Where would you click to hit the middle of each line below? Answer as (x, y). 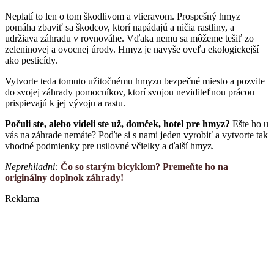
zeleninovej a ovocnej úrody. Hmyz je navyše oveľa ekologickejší (132, 50)
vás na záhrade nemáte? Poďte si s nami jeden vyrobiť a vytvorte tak (136, 135)
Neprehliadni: (33, 167)
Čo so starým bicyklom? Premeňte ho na (144, 167)
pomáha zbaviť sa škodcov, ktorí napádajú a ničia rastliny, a (120, 28)
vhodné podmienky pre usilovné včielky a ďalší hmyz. (109, 146)
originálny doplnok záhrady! (64, 178)
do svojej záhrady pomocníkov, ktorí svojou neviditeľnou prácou (130, 92)
